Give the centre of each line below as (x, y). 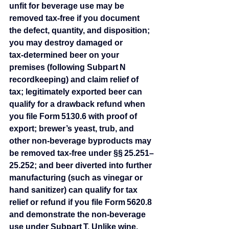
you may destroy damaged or (67, 43)
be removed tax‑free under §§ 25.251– (82, 153)
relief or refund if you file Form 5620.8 (82, 202)
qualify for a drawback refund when (78, 104)
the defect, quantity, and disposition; (81, 30)
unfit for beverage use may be (68, 6)
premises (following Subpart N (68, 67)
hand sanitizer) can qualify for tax (74, 190)
